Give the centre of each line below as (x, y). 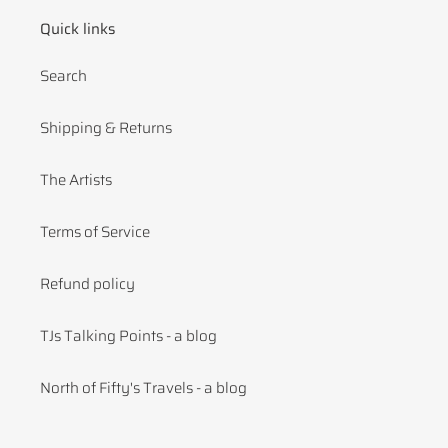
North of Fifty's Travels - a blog (143, 388)
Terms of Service (95, 232)
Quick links (77, 28)
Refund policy (87, 284)
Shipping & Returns (106, 128)
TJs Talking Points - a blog (128, 336)
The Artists (76, 180)
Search (63, 76)
